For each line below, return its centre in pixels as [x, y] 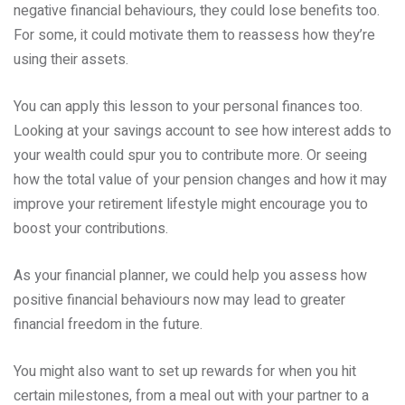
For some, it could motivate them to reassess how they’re [194, 35]
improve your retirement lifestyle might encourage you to [191, 204]
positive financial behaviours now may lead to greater [179, 300]
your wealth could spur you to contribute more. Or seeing [190, 155]
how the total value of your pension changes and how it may [200, 180]
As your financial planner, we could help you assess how [190, 276]
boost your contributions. [91, 229]
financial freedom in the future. [108, 325]
